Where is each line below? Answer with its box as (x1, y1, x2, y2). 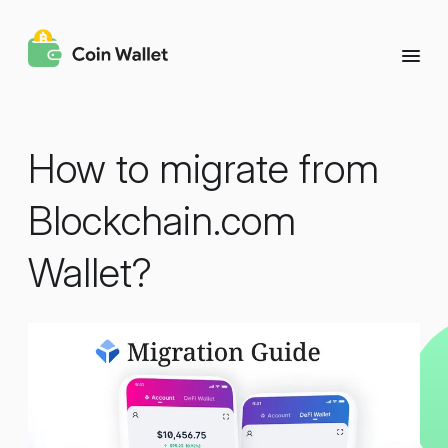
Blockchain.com (28, 196, 296, 245)
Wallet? (28, 248, 152, 297)
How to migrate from (28, 144, 379, 193)
